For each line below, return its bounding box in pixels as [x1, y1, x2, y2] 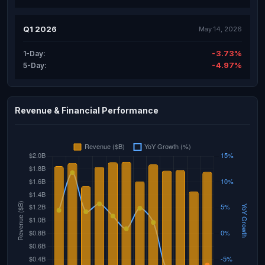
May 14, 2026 [199, 24, 242, 33]
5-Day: [23, 60, 47, 70]
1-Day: [23, 49, 46, 58]
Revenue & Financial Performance [15, 105, 159, 115]
